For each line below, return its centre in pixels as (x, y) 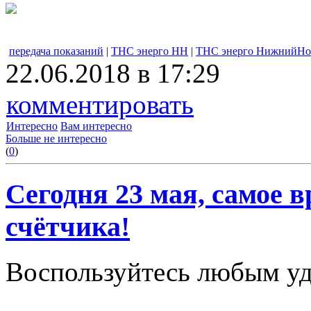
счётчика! (68, 227)
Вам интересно (96, 126)
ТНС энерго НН (150, 51)
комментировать (100, 105)
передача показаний (56, 51)
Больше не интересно (56, 139)
